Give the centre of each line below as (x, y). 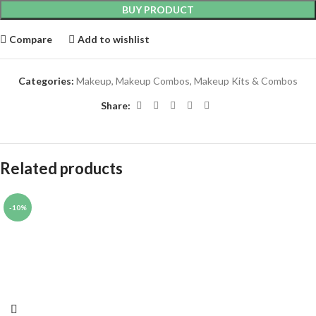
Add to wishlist (114, 39)
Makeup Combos (153, 81)
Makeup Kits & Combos (246, 81)
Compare (31, 39)
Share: (116, 105)
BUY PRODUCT (158, 10)
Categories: (46, 81)
